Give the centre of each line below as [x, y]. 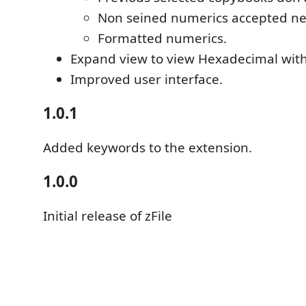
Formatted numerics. [162, 38]
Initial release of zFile [108, 215]
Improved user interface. [147, 79]
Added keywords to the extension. [148, 147]
